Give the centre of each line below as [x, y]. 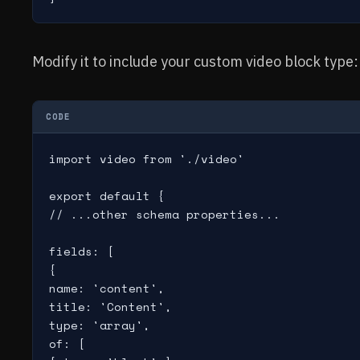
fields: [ [82, 251]
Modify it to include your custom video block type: [195, 61]
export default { [107, 196]
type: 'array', [100, 325]
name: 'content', [107, 288]
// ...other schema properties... [165, 214]
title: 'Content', [110, 307]
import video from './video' [147, 159]
